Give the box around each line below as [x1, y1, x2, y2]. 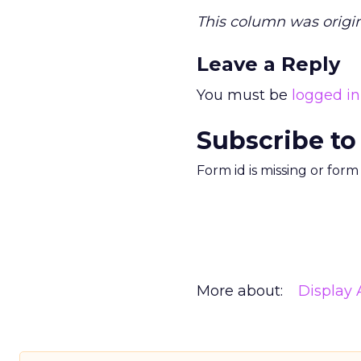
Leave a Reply [197, 52, 340, 76]
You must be [197, 86, 292, 104]
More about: [197, 282, 283, 300]
